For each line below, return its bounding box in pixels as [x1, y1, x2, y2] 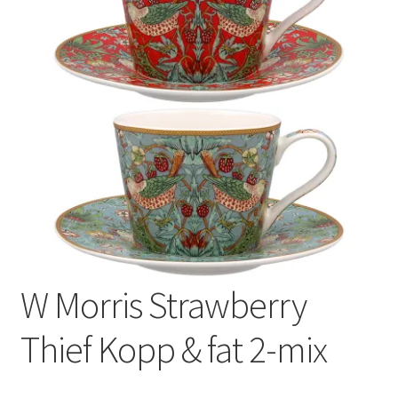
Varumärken [20, 20, 94, 37]
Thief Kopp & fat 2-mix [20, 326, 327, 373]
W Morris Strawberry [20, 282, 306, 329]
